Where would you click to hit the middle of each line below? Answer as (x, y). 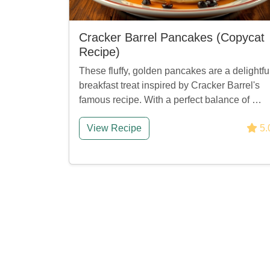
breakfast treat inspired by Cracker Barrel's (169, 85)
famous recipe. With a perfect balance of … (170, 100)
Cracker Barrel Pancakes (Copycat (172, 37)
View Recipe (114, 128)
